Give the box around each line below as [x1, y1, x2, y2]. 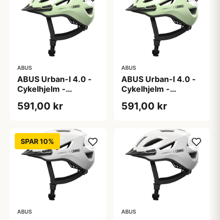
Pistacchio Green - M [17, 93, 98, 104]
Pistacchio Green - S [121, 93, 199, 104]
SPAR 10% [21, 137, 54, 145]
